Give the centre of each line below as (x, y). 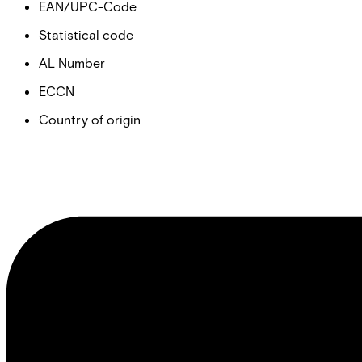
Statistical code (86, 34)
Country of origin (90, 119)
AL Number (72, 62)
